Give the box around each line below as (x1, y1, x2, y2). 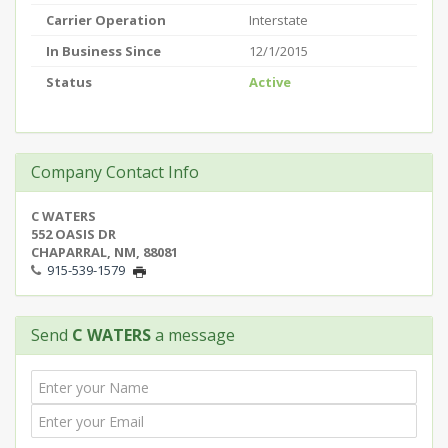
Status (46, 73, 92, 91)
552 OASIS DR (31, 225, 116, 243)
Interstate (249, 11, 308, 29)
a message (151, 324, 235, 346)
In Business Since (46, 42, 161, 60)
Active (249, 73, 291, 91)
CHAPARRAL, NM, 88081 (31, 243, 178, 261)
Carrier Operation (46, 11, 166, 29)
